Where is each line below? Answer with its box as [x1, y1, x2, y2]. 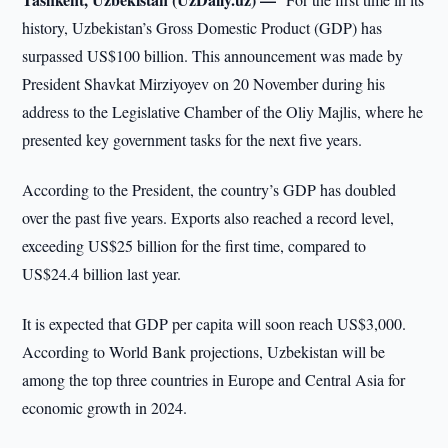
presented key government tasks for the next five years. [22, 129, 363, 150]
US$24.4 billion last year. [22, 263, 182, 284]
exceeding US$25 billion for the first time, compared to [22, 235, 367, 256]
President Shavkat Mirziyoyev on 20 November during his [22, 73, 386, 94]
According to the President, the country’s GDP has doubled [22, 179, 397, 200]
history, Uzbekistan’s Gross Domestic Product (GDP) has [22, 17, 383, 38]
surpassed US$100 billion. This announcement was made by [22, 45, 404, 66]
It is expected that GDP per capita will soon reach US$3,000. [22, 313, 407, 334]
